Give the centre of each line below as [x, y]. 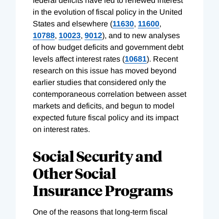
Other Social [74, 173]
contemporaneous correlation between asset [109, 94]
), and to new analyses [141, 35]
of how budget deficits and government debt [108, 47]
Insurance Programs [103, 190]
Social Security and [98, 155]
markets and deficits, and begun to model [104, 106]
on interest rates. [61, 129]
